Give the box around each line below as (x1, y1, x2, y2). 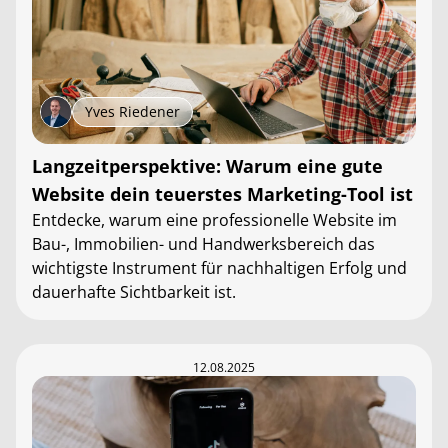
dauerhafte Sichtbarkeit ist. (32, 281, 236, 303)
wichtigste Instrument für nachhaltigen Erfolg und (32, 257, 407, 279)
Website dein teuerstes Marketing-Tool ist (32, 182, 413, 206)
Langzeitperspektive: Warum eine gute (32, 154, 383, 178)
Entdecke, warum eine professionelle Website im (32, 209, 397, 231)
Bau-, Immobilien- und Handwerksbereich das (32, 233, 375, 255)
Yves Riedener (85, 102, 180, 121)
